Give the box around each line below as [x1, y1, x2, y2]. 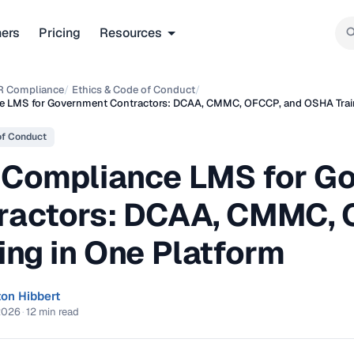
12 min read [26, 304, 79, 318]
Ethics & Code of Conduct [72, 83, 195, 96]
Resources [100, 24, 162, 41]
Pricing [39, 24, 81, 41]
